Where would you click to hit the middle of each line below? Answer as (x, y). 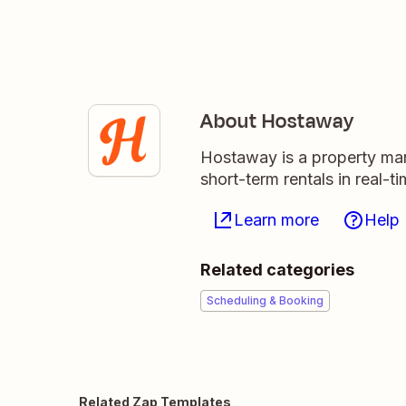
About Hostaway (277, 121)
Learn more (276, 220)
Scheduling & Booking (265, 300)
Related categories (277, 270)
